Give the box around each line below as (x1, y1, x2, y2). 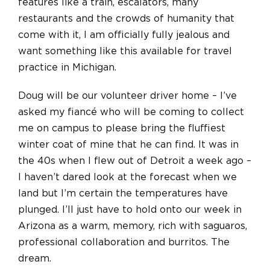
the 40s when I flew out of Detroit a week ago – (18, 155, 251, 166)
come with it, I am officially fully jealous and (18, 30, 230, 40)
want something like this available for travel (18, 46, 232, 56)
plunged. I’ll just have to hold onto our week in (18, 204, 242, 215)
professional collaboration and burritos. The (18, 237, 230, 247)
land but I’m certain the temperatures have (18, 188, 228, 198)
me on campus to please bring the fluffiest (18, 123, 225, 133)
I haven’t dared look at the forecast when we (18, 172, 237, 182)
